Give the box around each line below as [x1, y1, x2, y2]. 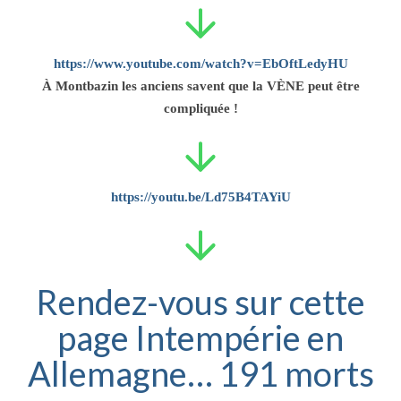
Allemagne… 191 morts [27, 352, 374, 394]
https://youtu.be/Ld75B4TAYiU [110, 189, 291, 204]
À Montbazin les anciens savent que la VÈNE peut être [41, 78, 360, 93]
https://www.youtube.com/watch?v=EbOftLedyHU [53, 55, 348, 71]
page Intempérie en [57, 316, 344, 358]
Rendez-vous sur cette [36, 280, 365, 322]
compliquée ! [163, 100, 238, 115]
